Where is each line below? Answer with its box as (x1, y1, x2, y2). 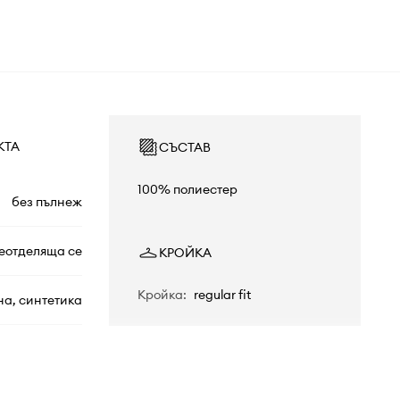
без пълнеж (11, 194, 82, 211)
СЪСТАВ (158, 139, 211, 156)
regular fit (193, 287, 251, 304)
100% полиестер (137, 181, 237, 198)
